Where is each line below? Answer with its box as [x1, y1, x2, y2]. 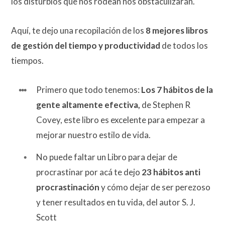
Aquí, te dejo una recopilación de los [11, 25, 146, 36]
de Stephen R [140, 99, 190, 110]
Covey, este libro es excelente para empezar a [36, 115, 205, 126]
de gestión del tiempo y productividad [11, 40, 160, 51]
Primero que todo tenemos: [36, 84, 141, 95]
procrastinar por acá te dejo [36, 166, 142, 177]
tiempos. [11, 55, 44, 66]
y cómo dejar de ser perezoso [99, 181, 210, 192]
